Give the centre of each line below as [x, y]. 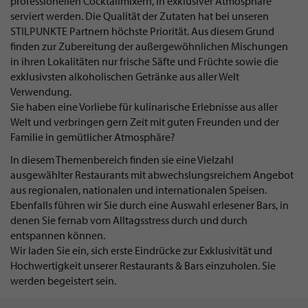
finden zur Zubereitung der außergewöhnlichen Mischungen [149, 46]
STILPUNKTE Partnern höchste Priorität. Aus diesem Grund [142, 31]
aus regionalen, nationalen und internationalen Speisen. [139, 189]
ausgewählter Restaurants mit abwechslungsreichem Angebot [152, 174]
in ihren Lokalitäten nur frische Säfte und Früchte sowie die [144, 61]
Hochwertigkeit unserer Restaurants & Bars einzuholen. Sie [143, 265]
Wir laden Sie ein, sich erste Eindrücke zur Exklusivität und [141, 250]
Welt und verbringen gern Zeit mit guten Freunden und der [145, 121]
